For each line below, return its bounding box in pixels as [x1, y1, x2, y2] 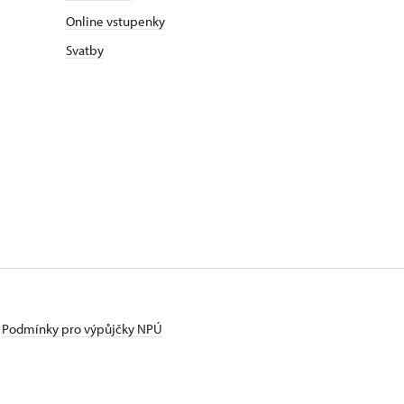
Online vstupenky [66, 13, 165, 30]
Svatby [66, 41, 104, 59]
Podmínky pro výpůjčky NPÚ [2, 320, 162, 337]
